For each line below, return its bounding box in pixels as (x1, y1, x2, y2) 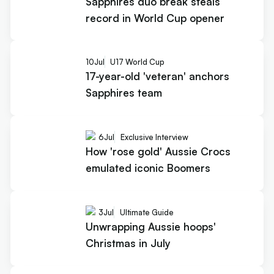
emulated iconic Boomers (85, 161, 210, 175)
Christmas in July (85, 237, 171, 250)
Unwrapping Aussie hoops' (85, 220, 216, 234)
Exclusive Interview (120, 131, 188, 142)
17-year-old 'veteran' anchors (85, 69, 230, 83)
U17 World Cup (110, 56, 165, 67)
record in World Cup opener (85, 11, 224, 24)
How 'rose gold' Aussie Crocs (85, 145, 231, 158)
